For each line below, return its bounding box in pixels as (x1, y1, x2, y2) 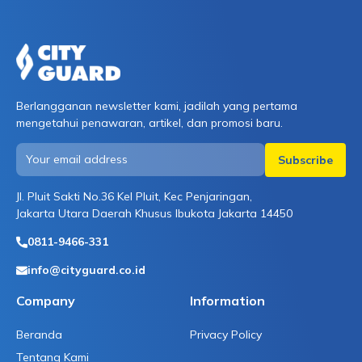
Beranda (16, 327, 62, 343)
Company (16, 293, 75, 309)
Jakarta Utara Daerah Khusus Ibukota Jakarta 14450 (16, 206, 293, 221)
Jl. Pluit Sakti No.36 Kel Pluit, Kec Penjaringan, (16, 189, 252, 204)
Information (189, 293, 265, 309)
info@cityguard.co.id (27, 263, 145, 278)
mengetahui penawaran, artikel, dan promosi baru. (16, 116, 283, 131)
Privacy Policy (189, 327, 262, 343)
